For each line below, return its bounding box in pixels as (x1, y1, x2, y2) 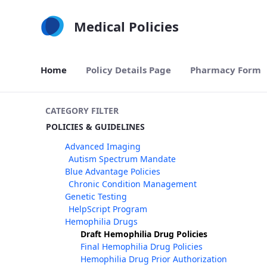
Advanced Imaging (65, 141, 141, 152)
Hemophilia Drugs (65, 216, 138, 227)
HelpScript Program (69, 203, 147, 215)
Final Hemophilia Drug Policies (80, 241, 203, 252)
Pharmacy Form (190, 64, 261, 76)
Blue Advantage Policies (65, 166, 160, 177)
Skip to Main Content (4, 5, 88, 16)
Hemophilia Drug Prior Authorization (80, 253, 227, 265)
